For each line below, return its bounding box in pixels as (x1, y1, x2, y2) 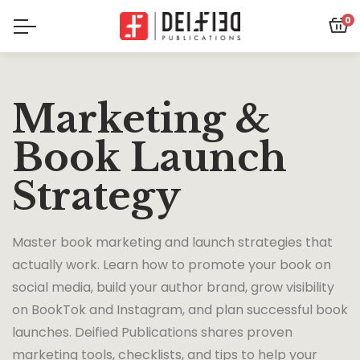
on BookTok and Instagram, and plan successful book (12, 301, 348, 319)
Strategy (12, 172, 181, 220)
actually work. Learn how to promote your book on (12, 256, 331, 274)
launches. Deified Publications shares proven (12, 323, 292, 342)
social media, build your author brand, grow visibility (12, 278, 334, 297)
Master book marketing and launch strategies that (12, 233, 333, 252)
